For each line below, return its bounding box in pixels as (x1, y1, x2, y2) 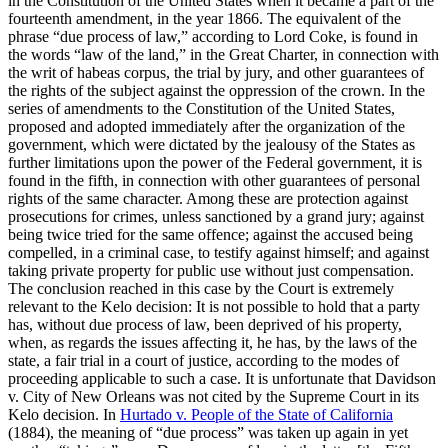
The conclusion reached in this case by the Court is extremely (8, 279, 394, 297)
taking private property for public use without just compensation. (8, 261, 414, 279)
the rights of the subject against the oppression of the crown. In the (8, 81, 425, 99)
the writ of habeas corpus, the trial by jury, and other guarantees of (8, 63, 424, 81)
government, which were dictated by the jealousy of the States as (8, 135, 415, 153)
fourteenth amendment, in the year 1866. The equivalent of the (8, 9, 401, 27)
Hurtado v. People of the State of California (120, 405, 393, 423)
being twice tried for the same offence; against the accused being (8, 225, 413, 243)
